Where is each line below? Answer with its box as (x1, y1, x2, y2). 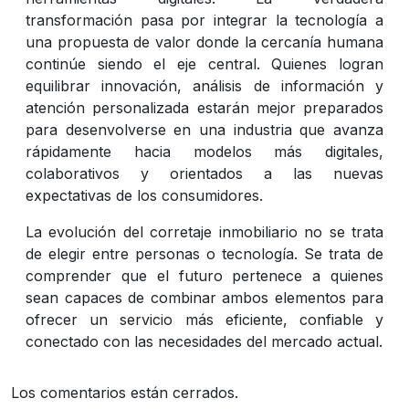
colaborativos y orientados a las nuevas (26, 163, 383, 183)
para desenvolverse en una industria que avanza (26, 120, 383, 139)
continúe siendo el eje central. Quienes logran (26, 54, 383, 73)
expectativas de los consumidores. (26, 185, 263, 204)
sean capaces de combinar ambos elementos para (26, 288, 383, 307)
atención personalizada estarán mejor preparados (26, 98, 383, 117)
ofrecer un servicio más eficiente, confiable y (26, 309, 383, 329)
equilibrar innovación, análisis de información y (26, 76, 383, 95)
